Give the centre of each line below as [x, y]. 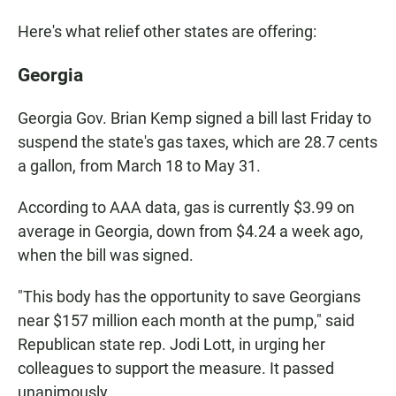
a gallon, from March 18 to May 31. [139, 166]
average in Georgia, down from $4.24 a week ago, [190, 232]
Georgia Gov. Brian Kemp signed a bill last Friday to [194, 118]
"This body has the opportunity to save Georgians [189, 297]
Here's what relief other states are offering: [167, 32]
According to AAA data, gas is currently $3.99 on [186, 208]
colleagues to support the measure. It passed [176, 369]
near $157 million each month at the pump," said [186, 321]
